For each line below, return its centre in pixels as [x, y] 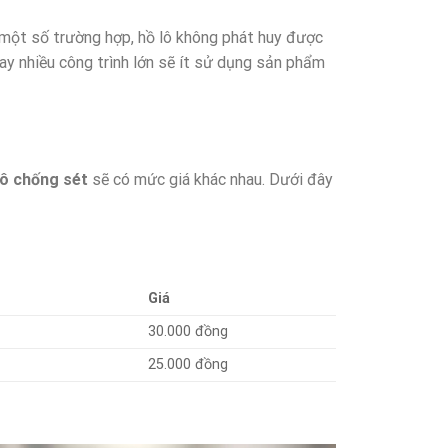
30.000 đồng [188, 332]
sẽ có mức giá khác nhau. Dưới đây [210, 179]
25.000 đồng [188, 365]
